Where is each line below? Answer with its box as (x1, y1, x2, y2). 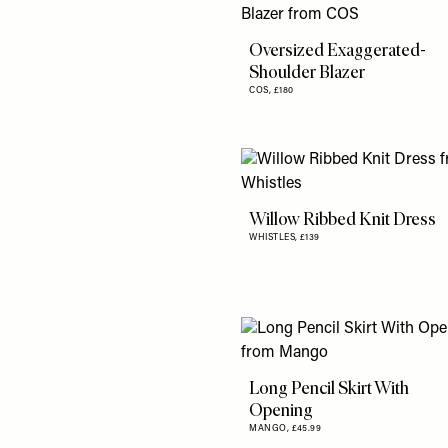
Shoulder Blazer (249, 61, 366, 83)
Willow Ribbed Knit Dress (249, 208, 437, 230)
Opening (249, 399, 314, 421)
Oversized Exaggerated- (249, 39, 427, 61)
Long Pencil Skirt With (249, 377, 410, 399)
